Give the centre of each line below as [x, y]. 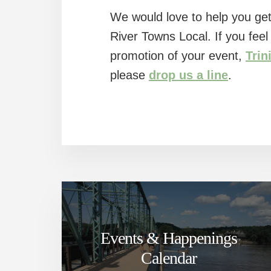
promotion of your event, [178, 55]
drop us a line [188, 75]
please [129, 75]
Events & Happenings [168, 238]
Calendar [168, 258]
